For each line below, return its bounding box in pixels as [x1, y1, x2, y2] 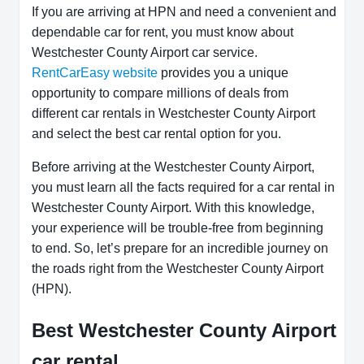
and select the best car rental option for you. [32, 126, 284, 141]
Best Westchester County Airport [32, 318, 336, 341]
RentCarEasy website [32, 65, 158, 80]
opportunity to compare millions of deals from [32, 85, 288, 100]
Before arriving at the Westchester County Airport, [32, 159, 314, 174]
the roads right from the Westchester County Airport [32, 261, 323, 275]
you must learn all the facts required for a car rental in [32, 180, 335, 194]
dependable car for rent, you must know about [32, 24, 293, 39]
